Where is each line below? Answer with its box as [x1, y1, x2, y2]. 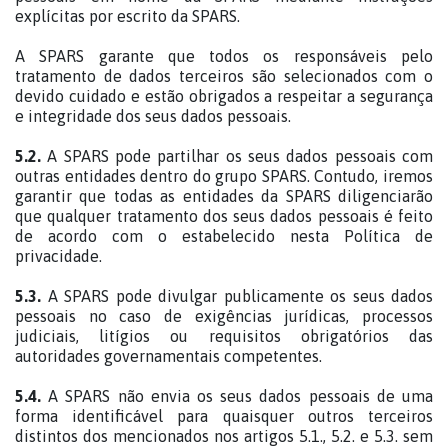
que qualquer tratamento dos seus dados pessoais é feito [15, 207, 433, 225]
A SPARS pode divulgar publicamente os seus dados [41, 287, 433, 305]
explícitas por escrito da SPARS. [15, 7, 240, 25]
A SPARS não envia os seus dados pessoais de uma [41, 387, 433, 405]
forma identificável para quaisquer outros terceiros [15, 407, 433, 425]
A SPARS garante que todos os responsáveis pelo [15, 47, 433, 65]
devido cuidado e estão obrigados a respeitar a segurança [15, 87, 433, 105]
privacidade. [15, 247, 102, 265]
